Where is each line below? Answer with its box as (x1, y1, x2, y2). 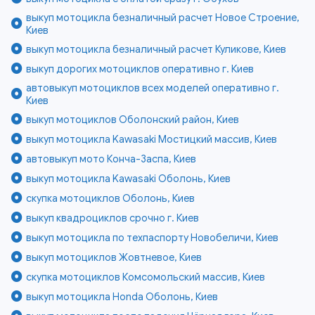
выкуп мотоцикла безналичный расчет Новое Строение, (26, 11, 300, 24)
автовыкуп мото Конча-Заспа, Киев (26, 152, 197, 165)
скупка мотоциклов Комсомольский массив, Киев (26, 270, 266, 283)
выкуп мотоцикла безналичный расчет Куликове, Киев (26, 42, 287, 56)
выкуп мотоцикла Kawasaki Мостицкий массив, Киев (26, 132, 278, 146)
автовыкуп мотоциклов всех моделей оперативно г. (26, 81, 280, 94)
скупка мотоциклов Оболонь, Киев (26, 191, 195, 205)
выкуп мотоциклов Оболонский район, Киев (26, 112, 240, 126)
